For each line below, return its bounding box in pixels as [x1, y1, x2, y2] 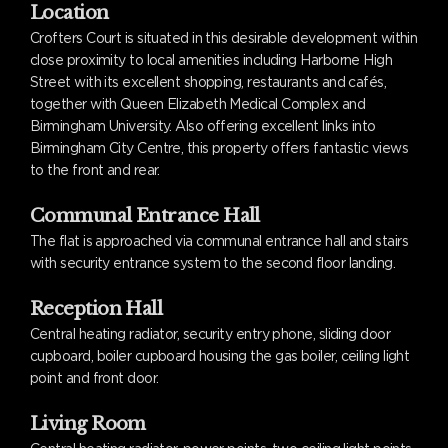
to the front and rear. [30, 162, 160, 178]
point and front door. [30, 370, 159, 386]
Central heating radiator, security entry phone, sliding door [30, 326, 391, 342]
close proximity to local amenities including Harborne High [30, 52, 393, 68]
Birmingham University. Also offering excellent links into [30, 118, 376, 134]
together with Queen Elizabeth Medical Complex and [30, 96, 366, 112]
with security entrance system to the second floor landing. [30, 255, 396, 271]
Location [30, 2, 109, 24]
